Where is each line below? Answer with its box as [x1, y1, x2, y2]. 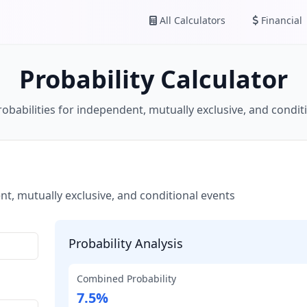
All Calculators [160, 14, 225, 27]
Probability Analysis [69, 235, 183, 251]
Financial [261, 14, 302, 27]
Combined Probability [77, 272, 176, 285]
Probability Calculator [19, 62, 288, 96]
